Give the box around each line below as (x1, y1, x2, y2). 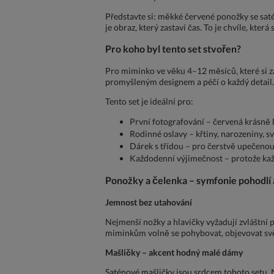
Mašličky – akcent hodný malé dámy (105, 246, 243, 257)
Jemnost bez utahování (105, 196, 192, 207)
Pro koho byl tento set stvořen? (105, 43, 241, 55)
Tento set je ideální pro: (105, 95, 193, 106)
